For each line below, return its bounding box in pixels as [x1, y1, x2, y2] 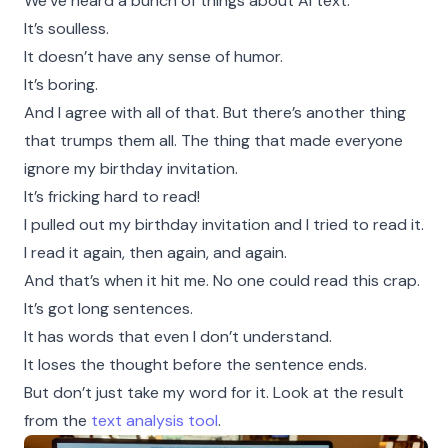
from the [24, 410, 91, 431]
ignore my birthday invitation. [24, 158, 238, 179]
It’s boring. [24, 74, 98, 95]
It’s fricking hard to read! [24, 186, 200, 207]
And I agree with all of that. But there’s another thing [24, 102, 406, 123]
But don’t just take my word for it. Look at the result [24, 382, 404, 403]
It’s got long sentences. [24, 298, 193, 319]
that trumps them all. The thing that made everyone [24, 130, 403, 151]
